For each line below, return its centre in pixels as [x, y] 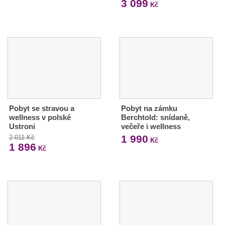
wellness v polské [40, 117]
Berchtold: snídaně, [155, 117]
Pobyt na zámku [149, 108]
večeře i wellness [151, 126]
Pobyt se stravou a [42, 108]
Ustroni [22, 126]
